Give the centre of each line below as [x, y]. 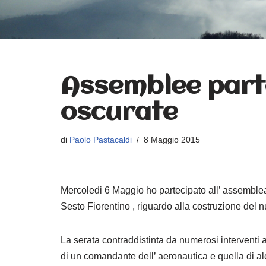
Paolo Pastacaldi [101, 140]
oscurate [119, 113]
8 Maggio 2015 [172, 140]
